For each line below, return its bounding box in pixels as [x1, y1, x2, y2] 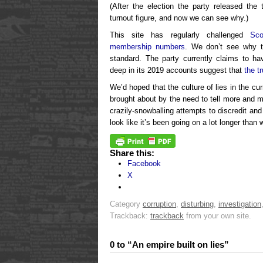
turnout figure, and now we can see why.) [110, 13, 248, 22]
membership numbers [110, 42, 185, 51]
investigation [218, 199, 261, 208]
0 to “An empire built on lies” [110, 239, 229, 249]
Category [110, 199, 143, 208]
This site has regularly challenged [110, 30, 251, 39]
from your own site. [184, 211, 251, 220]
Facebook [127, 159, 161, 168]
